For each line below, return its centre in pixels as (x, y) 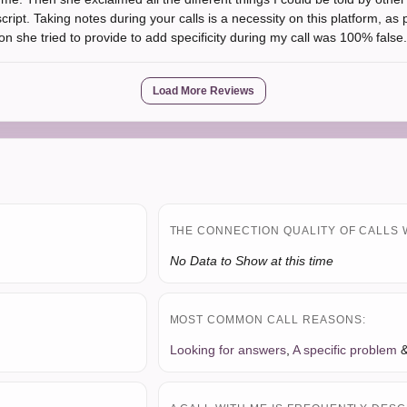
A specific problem (344, 350)
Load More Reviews (203, 91)
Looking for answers (228, 350)
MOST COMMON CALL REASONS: (268, 320)
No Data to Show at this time (251, 261)
